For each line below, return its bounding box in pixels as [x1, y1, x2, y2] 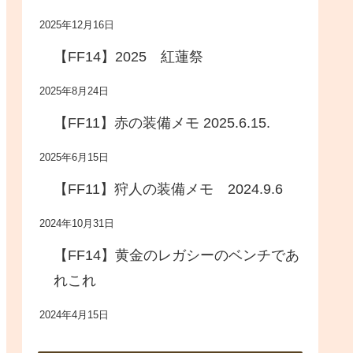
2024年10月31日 [39, 217, 114, 229]
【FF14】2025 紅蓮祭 [54, 48, 203, 65]
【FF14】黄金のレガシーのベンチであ [54, 247, 299, 263]
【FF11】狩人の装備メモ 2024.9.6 [54, 180, 283, 197]
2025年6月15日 [39, 151, 109, 163]
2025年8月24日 [39, 85, 109, 97]
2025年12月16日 [39, 19, 114, 31]
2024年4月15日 [39, 309, 109, 321]
